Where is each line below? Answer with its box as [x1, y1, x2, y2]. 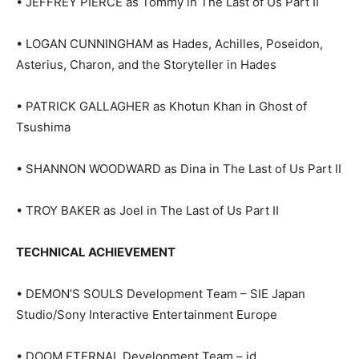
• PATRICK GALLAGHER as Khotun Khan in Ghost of [16, 99, 307, 115]
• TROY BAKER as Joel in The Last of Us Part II [16, 203, 279, 219]
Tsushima [16, 119, 71, 135]
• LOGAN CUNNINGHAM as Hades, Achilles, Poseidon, [16, 36, 323, 52]
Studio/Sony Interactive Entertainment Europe [16, 307, 277, 323]
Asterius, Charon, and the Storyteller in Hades [16, 57, 276, 73]
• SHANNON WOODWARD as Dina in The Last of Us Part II [16, 161, 341, 177]
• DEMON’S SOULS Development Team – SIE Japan [16, 286, 305, 302]
